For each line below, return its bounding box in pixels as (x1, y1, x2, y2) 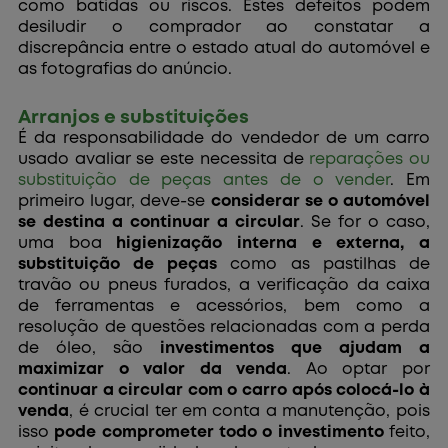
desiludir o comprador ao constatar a (18, 20, 430, 36)
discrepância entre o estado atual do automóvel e (18, 41, 430, 57)
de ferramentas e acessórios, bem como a (18, 298, 430, 314)
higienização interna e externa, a (116, 235, 430, 251)
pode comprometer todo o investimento (54, 424, 384, 440)
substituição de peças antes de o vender (18, 172, 391, 188)
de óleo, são (18, 340, 160, 356)
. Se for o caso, (299, 214, 430, 230)
